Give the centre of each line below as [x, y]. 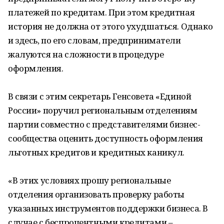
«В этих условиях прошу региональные [89, 180]
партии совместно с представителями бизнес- [104, 124]
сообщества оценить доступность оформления [105, 138]
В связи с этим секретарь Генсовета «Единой [100, 96]
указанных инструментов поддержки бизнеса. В [108, 208]
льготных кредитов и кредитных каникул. [96, 152]
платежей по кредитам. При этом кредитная [101, 12]
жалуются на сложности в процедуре [86, 54]
